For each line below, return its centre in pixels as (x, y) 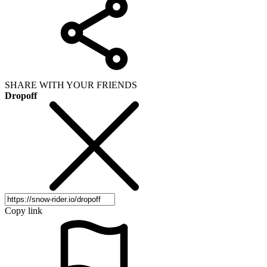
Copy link (24, 210)
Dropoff (21, 95)
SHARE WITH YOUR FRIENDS (71, 85)
